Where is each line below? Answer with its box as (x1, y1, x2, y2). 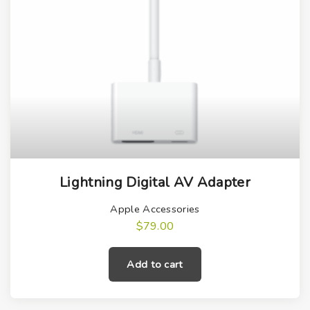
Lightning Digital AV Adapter (60, 173, 250, 192)
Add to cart (127, 257, 183, 272)
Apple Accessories (110, 202, 200, 217)
